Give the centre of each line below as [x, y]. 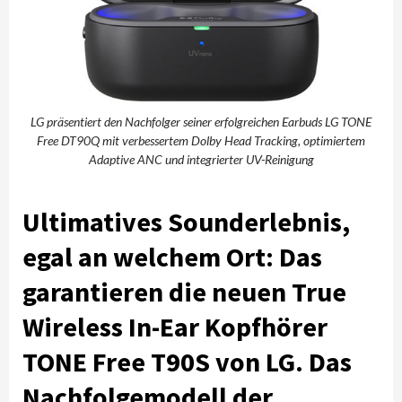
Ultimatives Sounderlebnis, [186, 221]
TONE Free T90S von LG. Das [187, 361]
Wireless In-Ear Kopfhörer [175, 326]
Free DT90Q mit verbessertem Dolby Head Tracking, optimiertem [201, 140]
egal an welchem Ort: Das [172, 256]
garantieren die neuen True [184, 291]
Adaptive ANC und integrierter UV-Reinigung [201, 159]
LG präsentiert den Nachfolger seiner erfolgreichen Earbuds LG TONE [201, 121]
